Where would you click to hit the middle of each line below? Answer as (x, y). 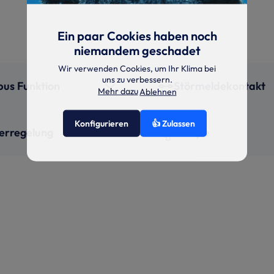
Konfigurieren (101, 123)
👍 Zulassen (173, 123)
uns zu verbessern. (137, 79)
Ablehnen (158, 91)
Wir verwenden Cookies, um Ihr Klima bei (137, 68)
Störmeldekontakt (220, 86)
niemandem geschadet (137, 50)
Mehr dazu (118, 91)
